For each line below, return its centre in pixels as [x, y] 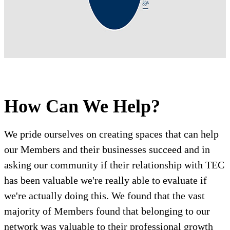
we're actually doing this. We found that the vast [104, 196]
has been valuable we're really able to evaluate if [106, 180]
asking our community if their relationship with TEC [114, 165]
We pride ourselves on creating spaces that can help [111, 134]
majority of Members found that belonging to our [107, 211]
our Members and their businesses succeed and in [107, 150]
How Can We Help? [82, 107]
